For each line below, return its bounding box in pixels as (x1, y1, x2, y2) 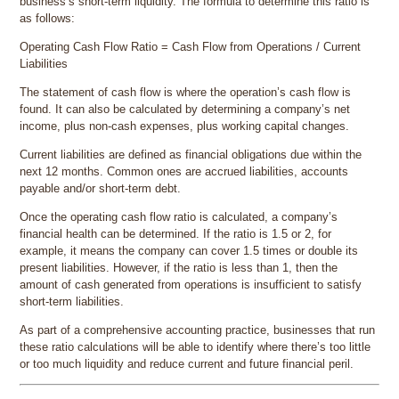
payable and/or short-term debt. (20, 182, 182, 196)
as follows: (20, 12, 76, 26)
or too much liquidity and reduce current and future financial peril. (20, 357, 354, 371)
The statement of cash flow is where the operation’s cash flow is (20, 85, 352, 100)
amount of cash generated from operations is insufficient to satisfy (20, 278, 362, 292)
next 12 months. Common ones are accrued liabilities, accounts (20, 165, 349, 179)
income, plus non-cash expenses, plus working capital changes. (20, 119, 350, 134)
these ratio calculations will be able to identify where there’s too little (20, 340, 371, 354)
